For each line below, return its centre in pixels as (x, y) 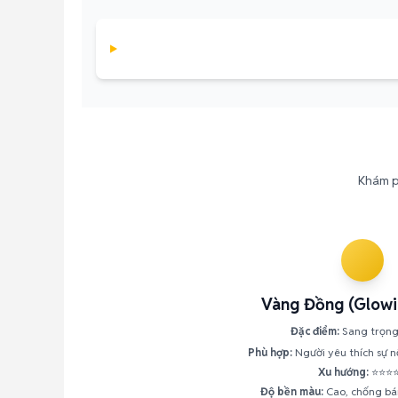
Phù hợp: (270, 352)
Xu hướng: (343, 372)
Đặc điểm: (315, 331)
